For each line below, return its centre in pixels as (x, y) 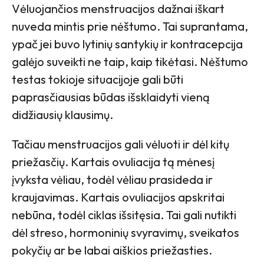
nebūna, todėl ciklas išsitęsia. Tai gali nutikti (124, 215)
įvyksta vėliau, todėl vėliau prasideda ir (112, 180)
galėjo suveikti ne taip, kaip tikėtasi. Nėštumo (130, 62)
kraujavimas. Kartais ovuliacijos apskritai (118, 197)
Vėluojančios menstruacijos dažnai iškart (118, 9)
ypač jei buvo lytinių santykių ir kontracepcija (127, 44)
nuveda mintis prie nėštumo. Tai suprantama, (130, 27)
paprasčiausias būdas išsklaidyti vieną (111, 97)
